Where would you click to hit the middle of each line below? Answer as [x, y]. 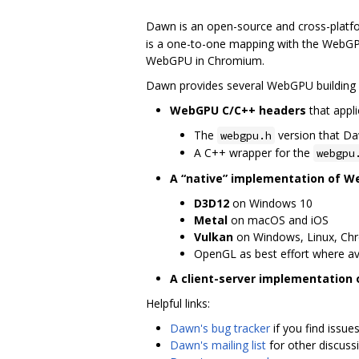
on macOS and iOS [278, 220]
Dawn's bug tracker [220, 328]
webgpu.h [246, 135]
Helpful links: [178, 303]
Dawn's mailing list [218, 345]
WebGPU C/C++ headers [238, 110]
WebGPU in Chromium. [205, 60]
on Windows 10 [271, 203]
